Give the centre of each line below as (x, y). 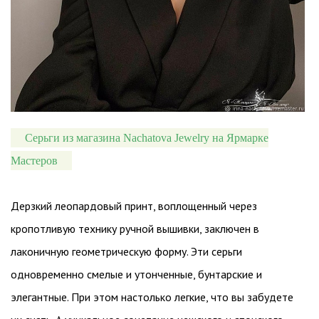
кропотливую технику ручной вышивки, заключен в (135, 229)
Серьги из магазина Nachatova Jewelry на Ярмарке (147, 138)
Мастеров (34, 161)
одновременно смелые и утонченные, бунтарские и (136, 274)
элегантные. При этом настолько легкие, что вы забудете (152, 297)
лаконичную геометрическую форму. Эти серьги (126, 252)
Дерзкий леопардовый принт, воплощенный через (134, 206)
